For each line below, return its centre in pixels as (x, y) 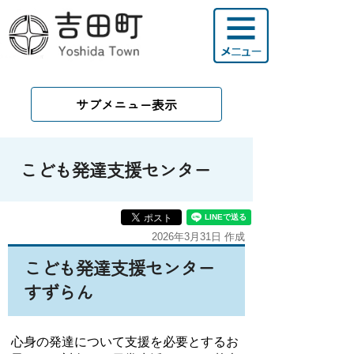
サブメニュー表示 (126, 104)
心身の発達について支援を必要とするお (125, 342)
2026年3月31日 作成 (198, 237)
